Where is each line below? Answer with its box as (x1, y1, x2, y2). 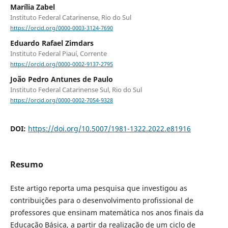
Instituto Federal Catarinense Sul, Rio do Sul (10, 85, 142, 95)
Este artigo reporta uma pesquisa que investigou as (10, 183, 187, 193)
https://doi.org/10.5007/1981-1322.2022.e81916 (27, 123, 191, 133)
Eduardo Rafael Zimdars (10, 38, 94, 48)
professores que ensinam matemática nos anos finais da (10, 207, 204, 217)
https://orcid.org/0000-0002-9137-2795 (10, 61, 113, 68)
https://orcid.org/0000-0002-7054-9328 (10, 97, 113, 104)
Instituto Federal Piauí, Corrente (10, 49, 107, 59)
